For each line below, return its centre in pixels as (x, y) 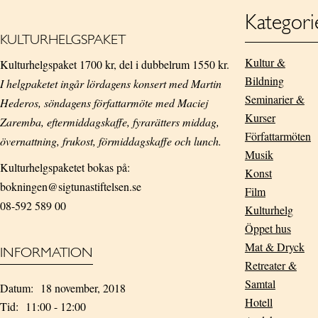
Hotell (258, 302)
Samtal (260, 284)
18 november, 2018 (83, 288)
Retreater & (270, 265)
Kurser (260, 117)
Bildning (264, 81)
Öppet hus (268, 228)
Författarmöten (278, 136)
